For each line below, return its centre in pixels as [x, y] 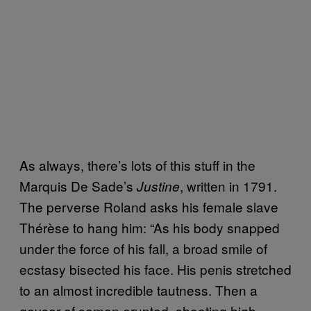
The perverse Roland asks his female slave [149, 206]
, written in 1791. [228, 185]
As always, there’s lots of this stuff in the [137, 165]
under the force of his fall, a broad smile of [143, 248]
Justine [158, 186]
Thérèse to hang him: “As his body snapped [150, 227]
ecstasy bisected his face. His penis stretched [155, 269]
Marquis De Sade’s [78, 185]
